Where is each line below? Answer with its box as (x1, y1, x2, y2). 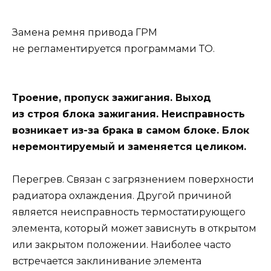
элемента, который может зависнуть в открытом (12, 223, 256, 235)
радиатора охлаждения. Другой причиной (12, 190, 232, 202)
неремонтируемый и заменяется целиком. (12, 140, 246, 152)
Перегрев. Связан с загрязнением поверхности (12, 174, 254, 186)
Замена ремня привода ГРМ (12, 26, 157, 38)
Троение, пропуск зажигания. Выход (12, 91, 211, 103)
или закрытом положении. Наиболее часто (12, 239, 231, 251)
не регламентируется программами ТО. (12, 42, 215, 54)
